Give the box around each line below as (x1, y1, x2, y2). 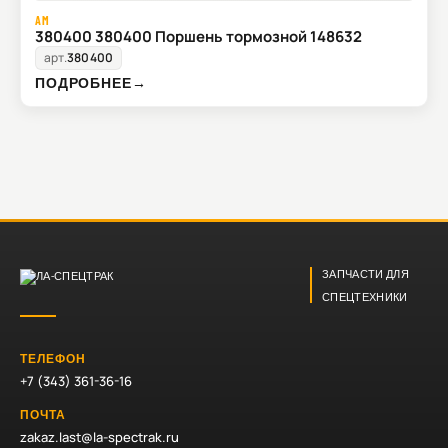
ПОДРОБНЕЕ (35, 74, 132, 92)
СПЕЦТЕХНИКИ (322, 290, 408, 304)
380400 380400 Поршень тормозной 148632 (35, 26, 362, 48)
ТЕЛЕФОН (20, 351, 86, 366)
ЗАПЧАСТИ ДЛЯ (322, 267, 409, 281)
